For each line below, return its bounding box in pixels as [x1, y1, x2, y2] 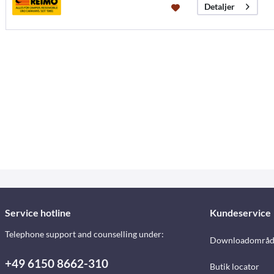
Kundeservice [209, 207, 271, 219]
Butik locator [209, 261, 259, 272]
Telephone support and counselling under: [5, 229, 164, 240]
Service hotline [5, 207, 71, 219]
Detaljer [204, 1, 235, 12]
